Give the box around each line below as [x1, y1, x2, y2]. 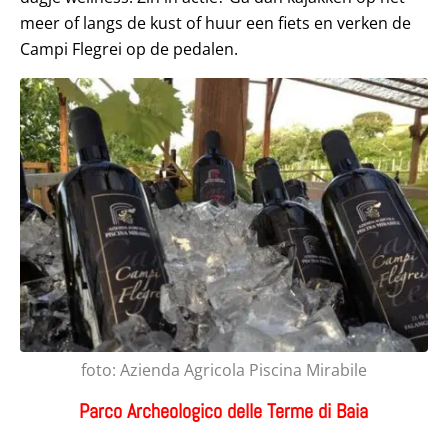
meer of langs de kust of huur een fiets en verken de [20, 11, 411, 34]
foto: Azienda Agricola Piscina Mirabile [80, 358, 367, 381]
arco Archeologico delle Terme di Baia [89, 397, 369, 424]
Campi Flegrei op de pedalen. [20, 37, 238, 60]
